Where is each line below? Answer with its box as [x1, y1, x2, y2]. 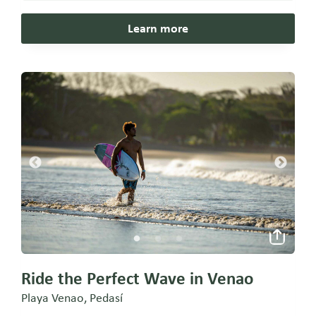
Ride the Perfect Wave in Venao [21, 267, 254, 290]
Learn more [127, 20, 188, 37]
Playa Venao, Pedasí [21, 290, 123, 306]
